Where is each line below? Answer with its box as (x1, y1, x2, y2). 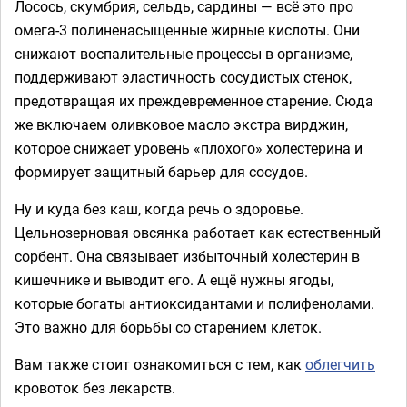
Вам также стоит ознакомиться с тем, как (15, 353, 305, 374)
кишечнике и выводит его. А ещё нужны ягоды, (15, 269, 333, 290)
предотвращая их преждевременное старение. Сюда (15, 90, 373, 111)
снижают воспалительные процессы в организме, (15, 43, 352, 64)
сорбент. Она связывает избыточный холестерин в (15, 245, 360, 266)
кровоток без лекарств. (15, 377, 175, 398)
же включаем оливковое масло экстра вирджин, (15, 114, 348, 134)
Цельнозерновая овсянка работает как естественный (15, 222, 381, 243)
